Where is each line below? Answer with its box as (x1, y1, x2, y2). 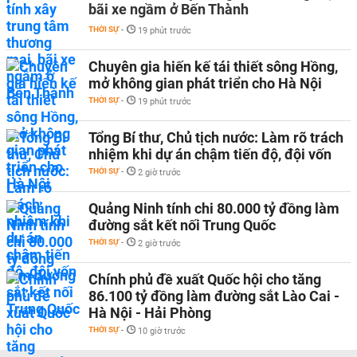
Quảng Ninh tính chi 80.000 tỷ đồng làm (88, 200, 339, 217)
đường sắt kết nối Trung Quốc (88, 217, 276, 233)
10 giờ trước (138, 326, 186, 336)
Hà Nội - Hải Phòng (88, 304, 211, 321)
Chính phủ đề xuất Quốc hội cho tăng (88, 271, 321, 288)
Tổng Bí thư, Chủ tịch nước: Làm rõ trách (88, 129, 343, 146)
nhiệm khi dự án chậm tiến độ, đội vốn (88, 146, 331, 163)
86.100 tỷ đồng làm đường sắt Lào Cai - (88, 288, 339, 304)
